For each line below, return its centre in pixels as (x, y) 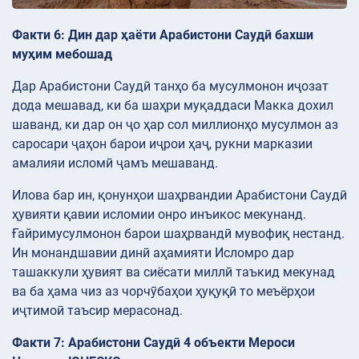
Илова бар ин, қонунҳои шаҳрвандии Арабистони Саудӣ (179, 195)
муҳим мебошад (62, 54)
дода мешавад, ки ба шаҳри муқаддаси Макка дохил (173, 105)
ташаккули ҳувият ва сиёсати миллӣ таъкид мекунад (173, 272)
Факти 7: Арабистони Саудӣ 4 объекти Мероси (153, 342)
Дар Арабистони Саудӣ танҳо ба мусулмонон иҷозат (170, 86)
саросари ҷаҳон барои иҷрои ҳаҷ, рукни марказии (162, 143)
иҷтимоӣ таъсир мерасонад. (97, 310)
